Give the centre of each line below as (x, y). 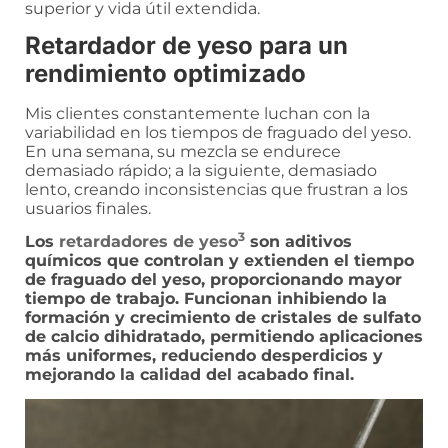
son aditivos (298, 242)
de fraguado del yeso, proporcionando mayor (213, 280)
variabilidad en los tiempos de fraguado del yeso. (218, 132)
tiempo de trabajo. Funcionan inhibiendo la (206, 299)
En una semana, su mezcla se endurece (183, 151)
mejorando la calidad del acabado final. (189, 375)
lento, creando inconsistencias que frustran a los (216, 189)
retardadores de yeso (148, 242)
